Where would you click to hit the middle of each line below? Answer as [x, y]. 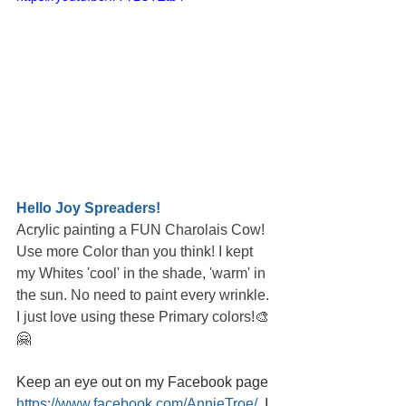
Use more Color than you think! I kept [136, 251]
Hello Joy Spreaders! [88, 208]
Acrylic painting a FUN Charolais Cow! [142, 229]
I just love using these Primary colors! [135, 316]
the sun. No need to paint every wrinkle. [145, 295]
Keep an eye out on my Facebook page [142, 382]
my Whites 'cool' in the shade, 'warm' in [143, 273]
